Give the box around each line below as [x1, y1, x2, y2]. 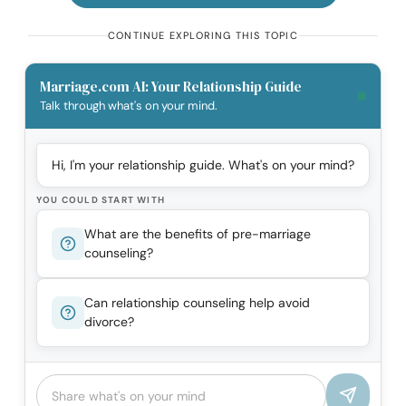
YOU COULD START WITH [36, 194, 165, 207]
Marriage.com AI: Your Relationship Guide [40, 77, 302, 97]
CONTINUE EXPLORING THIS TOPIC [108, 29, 298, 43]
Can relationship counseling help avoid [84, 295, 310, 312]
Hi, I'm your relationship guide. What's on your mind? [52, 157, 354, 174]
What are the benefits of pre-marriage [84, 226, 311, 243]
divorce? [84, 314, 134, 331]
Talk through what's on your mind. [40, 98, 217, 114]
